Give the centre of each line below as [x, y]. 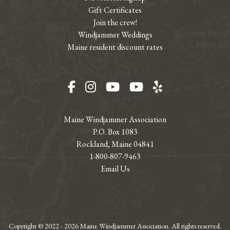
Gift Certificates [115, 10]
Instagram [120, 87]
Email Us [115, 168]
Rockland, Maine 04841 [115, 144]
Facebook [98, 87]
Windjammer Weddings [115, 35]
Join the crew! [115, 23]
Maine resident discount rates [115, 47]
